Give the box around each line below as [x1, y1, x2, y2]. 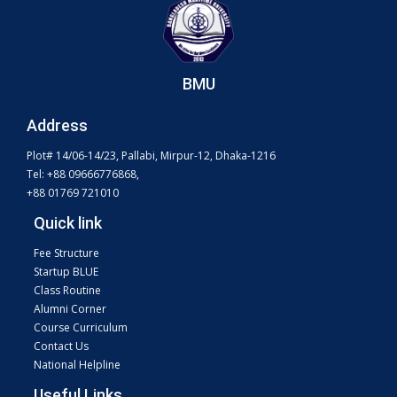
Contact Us [34, 339, 89, 354]
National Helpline [34, 357, 121, 373]
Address [27, 116, 88, 136]
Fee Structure [34, 245, 99, 261]
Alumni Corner [34, 301, 106, 317]
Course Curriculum [34, 320, 128, 336]
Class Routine [34, 283, 101, 299]
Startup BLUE [34, 264, 98, 280]
